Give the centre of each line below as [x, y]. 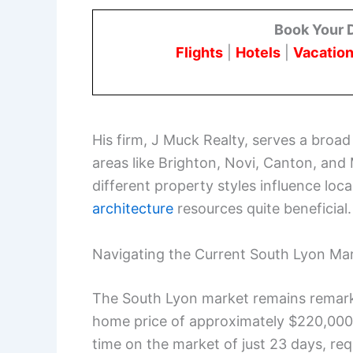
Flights [199, 53]
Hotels [258, 53]
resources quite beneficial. [262, 208]
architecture [133, 208]
